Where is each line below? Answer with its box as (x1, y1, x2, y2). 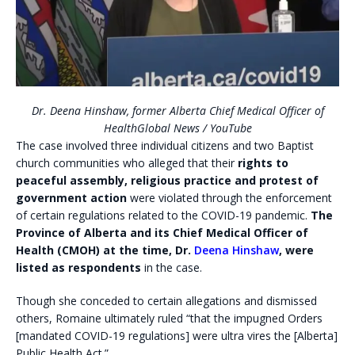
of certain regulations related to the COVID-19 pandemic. (16, 207, 311, 223)
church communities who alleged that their (16, 155, 238, 170)
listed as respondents (16, 259, 141, 275)
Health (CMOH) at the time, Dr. (16, 242, 194, 258)
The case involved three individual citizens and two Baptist (16, 137, 314, 153)
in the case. (141, 259, 202, 275)
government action (16, 189, 127, 205)
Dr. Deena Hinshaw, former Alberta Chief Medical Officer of (31, 102, 324, 118)
